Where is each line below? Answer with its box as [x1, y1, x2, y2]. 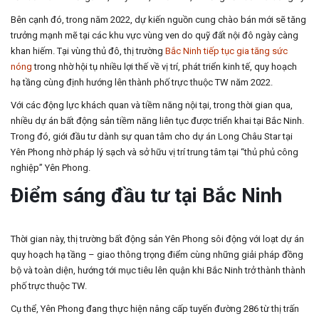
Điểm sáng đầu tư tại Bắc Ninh [11, 184, 282, 208]
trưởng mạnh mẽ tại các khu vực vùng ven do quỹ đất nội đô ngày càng [11, 30, 298, 41]
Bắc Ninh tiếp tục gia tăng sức [165, 46, 288, 57]
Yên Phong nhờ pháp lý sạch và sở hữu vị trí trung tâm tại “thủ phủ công [11, 147, 298, 158]
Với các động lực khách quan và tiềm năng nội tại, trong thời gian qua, [11, 100, 293, 111]
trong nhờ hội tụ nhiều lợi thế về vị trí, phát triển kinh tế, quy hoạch [32, 61, 297, 73]
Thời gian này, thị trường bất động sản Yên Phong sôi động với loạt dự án [11, 234, 304, 245]
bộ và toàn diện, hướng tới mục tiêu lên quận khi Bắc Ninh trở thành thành [11, 265, 305, 276]
